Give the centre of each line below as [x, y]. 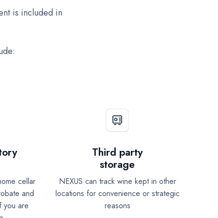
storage [117, 165]
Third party [117, 153]
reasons [117, 205]
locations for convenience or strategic [117, 193]
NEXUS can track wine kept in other [117, 181]
